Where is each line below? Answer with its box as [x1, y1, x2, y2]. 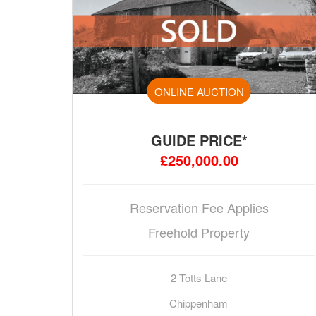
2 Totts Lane [170, 270, 227, 286]
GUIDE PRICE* [150, 130, 248, 151]
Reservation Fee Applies [129, 198, 269, 217]
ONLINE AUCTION [154, 83, 244, 99]
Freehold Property [148, 223, 250, 242]
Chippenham [169, 296, 229, 311]
